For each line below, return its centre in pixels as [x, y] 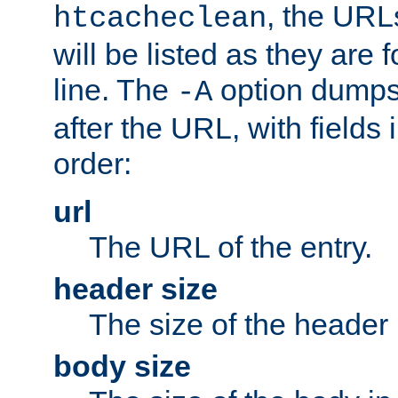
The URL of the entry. [231, 247]
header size [135, 288]
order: [92, 163]
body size [122, 366]
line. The [115, 89]
